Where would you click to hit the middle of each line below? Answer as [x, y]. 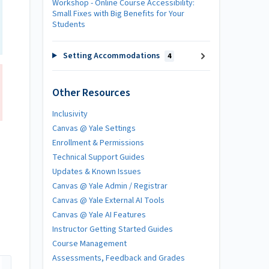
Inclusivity [70, 114]
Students [69, 25]
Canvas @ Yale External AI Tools [108, 200]
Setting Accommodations [111, 56]
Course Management [89, 243]
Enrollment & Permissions [98, 143]
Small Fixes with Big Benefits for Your [118, 14]
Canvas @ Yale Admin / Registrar [110, 186]
